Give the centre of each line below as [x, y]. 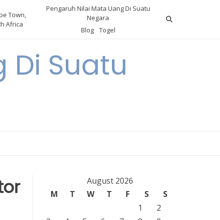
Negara [98, 18]
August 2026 [110, 181]
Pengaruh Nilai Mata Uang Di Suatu [98, 8]
